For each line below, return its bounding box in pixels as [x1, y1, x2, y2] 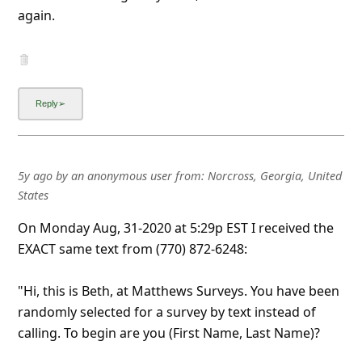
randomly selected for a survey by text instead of [17, 302, 316, 321]
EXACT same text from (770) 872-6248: [17, 239, 247, 258]
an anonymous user [70, 167, 172, 183]
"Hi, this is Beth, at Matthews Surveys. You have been [17, 281, 339, 300]
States [17, 187, 48, 203]
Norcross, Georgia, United [207, 167, 342, 183]
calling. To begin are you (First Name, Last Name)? [17, 323, 320, 342]
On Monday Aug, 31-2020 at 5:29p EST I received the [17, 218, 334, 237]
